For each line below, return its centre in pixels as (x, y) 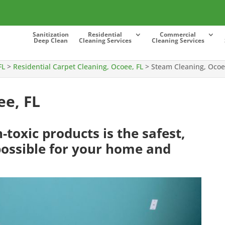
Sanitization (50, 34)
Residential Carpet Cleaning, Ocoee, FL (78, 67)
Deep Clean (50, 40)
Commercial (178, 34)
